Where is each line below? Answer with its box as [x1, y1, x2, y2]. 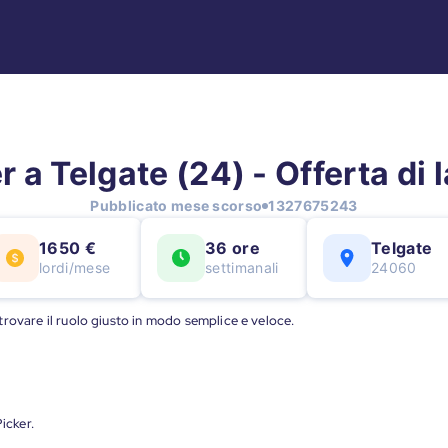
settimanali [205, 259, 279, 276]
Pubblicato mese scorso [90, 197, 263, 214]
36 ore [205, 238, 260, 258]
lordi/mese [39, 259, 111, 276]
